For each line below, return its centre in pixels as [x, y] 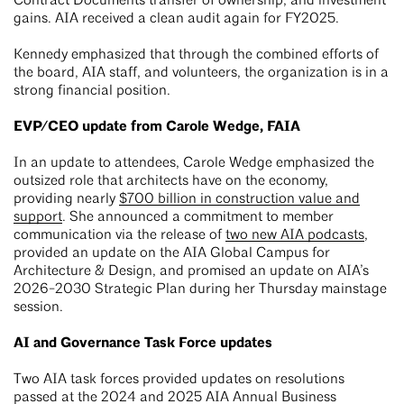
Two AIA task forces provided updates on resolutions [179, 380]
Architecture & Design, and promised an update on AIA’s [191, 272]
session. [42, 308]
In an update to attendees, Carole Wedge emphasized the [194, 164]
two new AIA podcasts [295, 236]
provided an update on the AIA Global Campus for [172, 254]
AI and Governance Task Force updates [143, 344]
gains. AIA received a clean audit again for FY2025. [180, 19]
